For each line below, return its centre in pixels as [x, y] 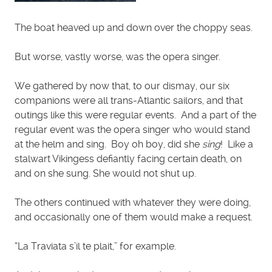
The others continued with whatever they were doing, [133, 203]
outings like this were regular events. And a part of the [135, 115]
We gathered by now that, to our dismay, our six [122, 86]
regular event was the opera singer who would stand [132, 130]
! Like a [237, 144]
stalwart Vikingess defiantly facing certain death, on [128, 159]
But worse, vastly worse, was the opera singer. [117, 57]
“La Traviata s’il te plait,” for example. [95, 246]
